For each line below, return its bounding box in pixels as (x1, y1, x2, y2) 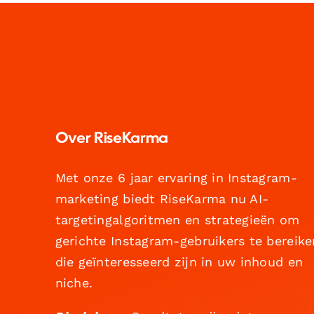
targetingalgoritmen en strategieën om (55, 212, 300, 227)
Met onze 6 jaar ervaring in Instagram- (55, 170, 297, 185)
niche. (55, 275, 93, 290)
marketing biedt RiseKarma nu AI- (55, 191, 269, 206)
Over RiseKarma (55, 130, 168, 146)
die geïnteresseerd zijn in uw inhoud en (55, 254, 303, 269)
